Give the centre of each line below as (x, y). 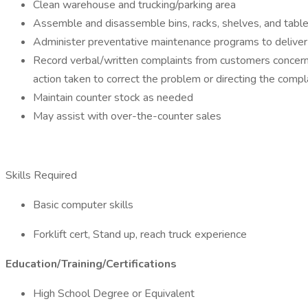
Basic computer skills (83, 205)
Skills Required (44, 175)
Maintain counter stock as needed (113, 98)
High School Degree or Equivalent (114, 294)
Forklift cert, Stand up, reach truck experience (140, 234)
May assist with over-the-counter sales (127, 116)
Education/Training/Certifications (91, 264)
